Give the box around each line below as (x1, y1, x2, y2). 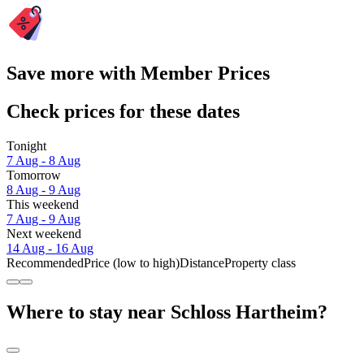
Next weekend (6, 226, 81, 240)
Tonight (6, 138, 46, 153)
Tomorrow (6, 167, 61, 182)
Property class (224, 255, 296, 270)
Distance (180, 255, 224, 270)
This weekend (6, 197, 79, 211)
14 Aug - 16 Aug (6, 240, 93, 255)
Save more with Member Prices (6, 62, 270, 84)
